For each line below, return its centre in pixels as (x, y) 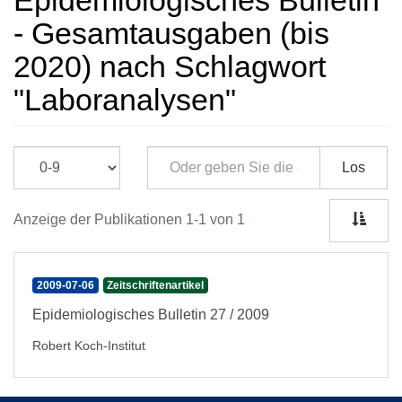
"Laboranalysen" (125, 100)
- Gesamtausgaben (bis (171, 33)
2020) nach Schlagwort (170, 66)
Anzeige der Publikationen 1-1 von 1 (129, 219)
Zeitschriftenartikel (156, 285)
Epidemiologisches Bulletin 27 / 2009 (151, 315)
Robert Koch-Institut (89, 345)
